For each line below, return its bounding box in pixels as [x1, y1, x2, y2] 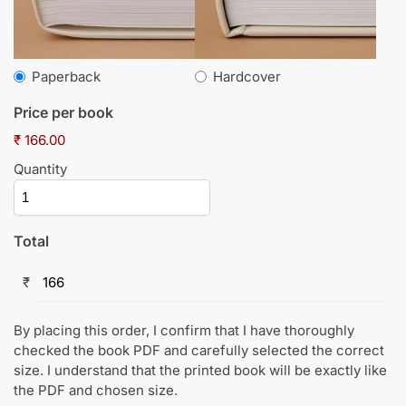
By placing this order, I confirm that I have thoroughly [14, 321, 354, 339]
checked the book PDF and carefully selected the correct [14, 341, 384, 359]
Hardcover [213, 67, 281, 85]
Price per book [14, 102, 113, 121]
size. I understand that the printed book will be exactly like [14, 361, 387, 379]
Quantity [14, 159, 67, 178]
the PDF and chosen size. [14, 381, 178, 399]
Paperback [32, 67, 101, 85]
